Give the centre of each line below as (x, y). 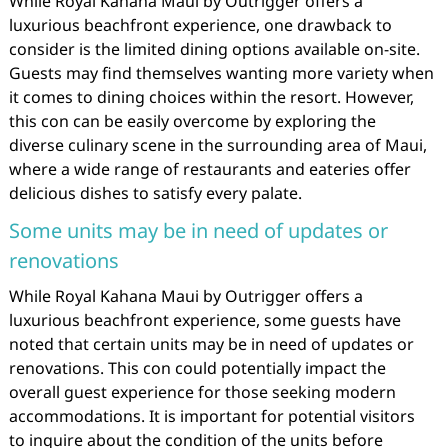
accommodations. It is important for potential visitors (211, 416)
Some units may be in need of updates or (198, 230)
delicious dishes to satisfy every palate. (155, 193)
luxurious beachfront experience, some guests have (204, 320)
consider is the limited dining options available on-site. (214, 49)
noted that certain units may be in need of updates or (211, 344)
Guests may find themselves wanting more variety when (221, 73)
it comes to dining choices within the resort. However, (211, 97)
